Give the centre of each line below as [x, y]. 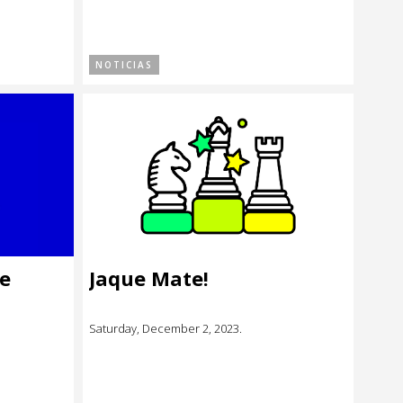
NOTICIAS [124, 65]
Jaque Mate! [149, 278]
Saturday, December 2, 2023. [166, 328]
